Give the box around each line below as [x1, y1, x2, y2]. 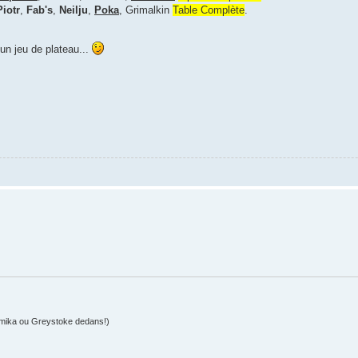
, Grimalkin [119, 4, 173, 17]
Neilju [59, 4, 88, 17]
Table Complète [173, 4, 245, 17]
